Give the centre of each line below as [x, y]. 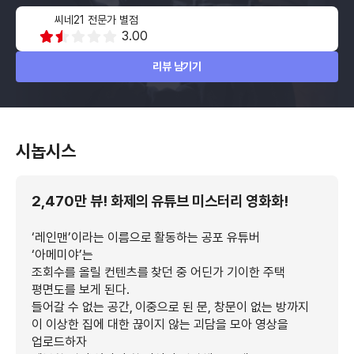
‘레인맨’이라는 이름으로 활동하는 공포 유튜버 [146, 237]
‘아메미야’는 [62, 255]
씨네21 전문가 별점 [96, 20]
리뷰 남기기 [177, 66]
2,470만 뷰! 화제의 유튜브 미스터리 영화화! [160, 201]
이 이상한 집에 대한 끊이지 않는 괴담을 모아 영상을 [160, 324]
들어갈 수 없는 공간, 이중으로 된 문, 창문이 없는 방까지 [170, 307]
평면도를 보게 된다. [81, 290]
